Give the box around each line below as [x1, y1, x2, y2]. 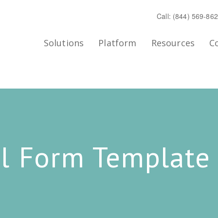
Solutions [43, 36, 84, 49]
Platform [98, 36, 137, 49]
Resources [151, 36, 195, 49]
